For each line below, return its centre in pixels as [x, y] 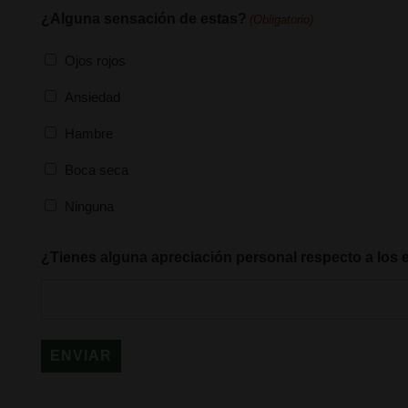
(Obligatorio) [282, 20]
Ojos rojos [95, 60]
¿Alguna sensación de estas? [144, 19]
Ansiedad [92, 97]
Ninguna [89, 206]
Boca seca [97, 169]
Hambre [89, 133]
